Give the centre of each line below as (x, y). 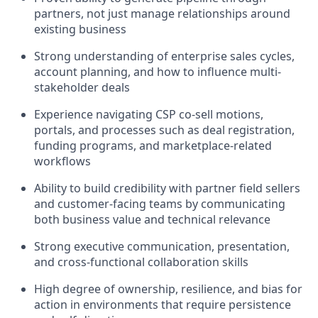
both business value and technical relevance (152, 219)
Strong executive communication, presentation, (162, 246)
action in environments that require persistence (163, 304)
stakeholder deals (82, 87)
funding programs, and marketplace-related (153, 145)
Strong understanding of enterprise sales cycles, (164, 56)
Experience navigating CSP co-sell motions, (149, 114)
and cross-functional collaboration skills (141, 262)
